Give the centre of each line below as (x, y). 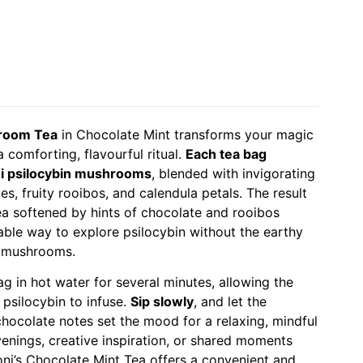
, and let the (230, 302)
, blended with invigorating (233, 173)
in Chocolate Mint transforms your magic (186, 134)
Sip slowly (162, 302)
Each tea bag (226, 154)
